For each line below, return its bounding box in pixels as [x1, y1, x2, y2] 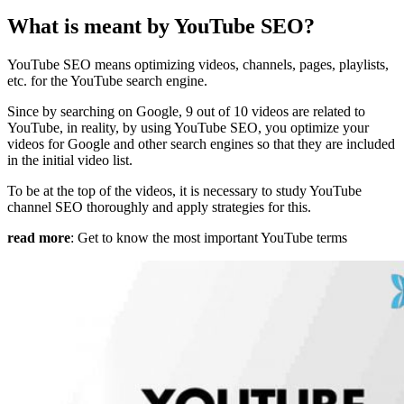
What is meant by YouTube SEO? [7, 14, 315, 38]
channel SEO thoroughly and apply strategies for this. [7, 198, 311, 215]
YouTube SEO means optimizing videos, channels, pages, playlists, [7, 56, 389, 72]
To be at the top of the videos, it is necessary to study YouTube [7, 182, 362, 198]
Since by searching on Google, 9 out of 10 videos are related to [7, 103, 365, 119]
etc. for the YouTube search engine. [7, 72, 207, 88]
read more [7, 229, 70, 245]
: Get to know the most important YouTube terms [70, 229, 347, 245]
